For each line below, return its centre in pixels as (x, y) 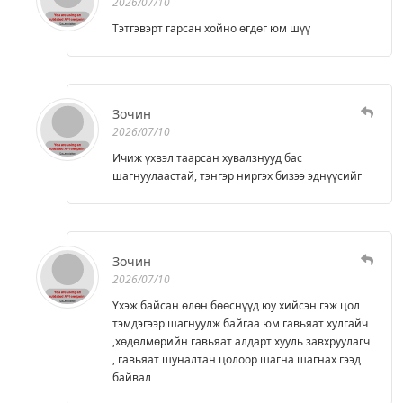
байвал (132, 377)
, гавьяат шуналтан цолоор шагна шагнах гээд (237, 359)
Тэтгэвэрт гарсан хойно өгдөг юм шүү (211, 28)
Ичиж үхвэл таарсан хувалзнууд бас (207, 157)
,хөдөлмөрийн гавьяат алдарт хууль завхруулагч (241, 341)
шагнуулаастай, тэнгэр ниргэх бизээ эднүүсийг (237, 175)
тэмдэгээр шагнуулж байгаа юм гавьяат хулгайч (240, 323)
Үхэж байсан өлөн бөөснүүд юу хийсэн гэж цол (236, 305)
